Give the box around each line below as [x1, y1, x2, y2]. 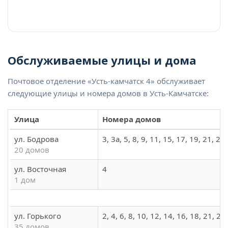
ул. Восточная [14, 164, 66, 175]
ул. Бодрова [14, 134, 59, 145]
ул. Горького [14, 211, 61, 221]
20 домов [14, 145, 49, 155]
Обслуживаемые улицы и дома [8, 52, 196, 68]
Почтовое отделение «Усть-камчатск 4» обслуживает [8, 76, 205, 87]
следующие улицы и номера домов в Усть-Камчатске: [8, 88, 209, 99]
